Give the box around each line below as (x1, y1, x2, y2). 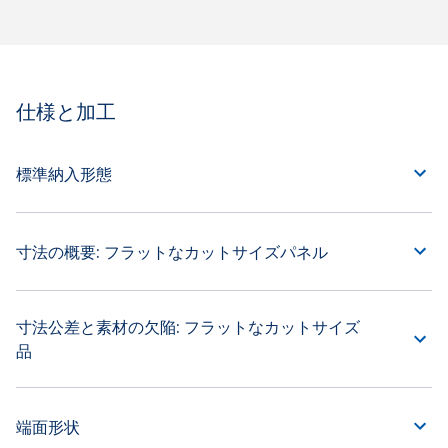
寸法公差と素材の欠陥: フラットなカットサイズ (16, 317, 360, 338)
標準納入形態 (16, 163, 112, 184)
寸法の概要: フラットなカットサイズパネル (16, 241, 328, 262)
